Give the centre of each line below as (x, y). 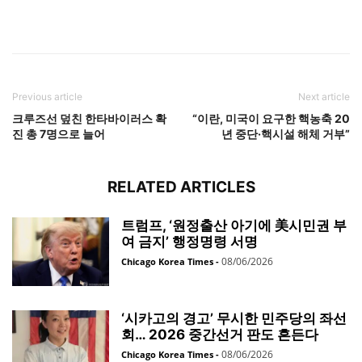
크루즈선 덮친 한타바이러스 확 (89, 118)
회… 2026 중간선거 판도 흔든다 (220, 334)
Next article (324, 96)
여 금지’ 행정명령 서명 (189, 241)
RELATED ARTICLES (181, 187)
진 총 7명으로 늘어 (59, 133)
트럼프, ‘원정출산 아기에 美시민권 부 (234, 225)
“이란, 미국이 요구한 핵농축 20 (271, 118)
